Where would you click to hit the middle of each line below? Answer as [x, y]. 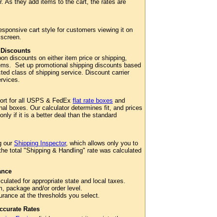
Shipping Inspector [40, 143]
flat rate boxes [93, 101]
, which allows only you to [102, 143]
